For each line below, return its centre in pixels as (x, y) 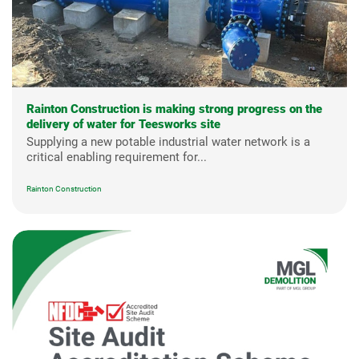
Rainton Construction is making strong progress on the (174, 109)
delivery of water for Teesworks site (123, 124)
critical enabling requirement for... (117, 157)
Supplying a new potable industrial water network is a (168, 141)
